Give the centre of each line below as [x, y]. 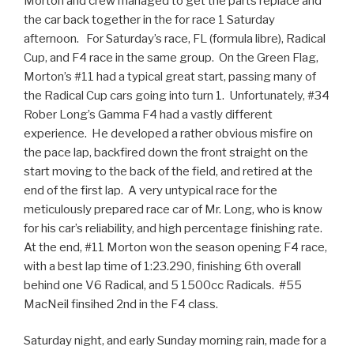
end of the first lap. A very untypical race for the [151, 190]
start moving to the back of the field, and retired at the [168, 171]
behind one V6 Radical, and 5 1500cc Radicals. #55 [163, 285]
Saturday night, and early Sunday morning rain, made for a [175, 341]
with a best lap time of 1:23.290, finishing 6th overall [162, 266]
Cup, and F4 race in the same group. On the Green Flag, [171, 57]
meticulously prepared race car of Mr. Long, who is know [173, 209]
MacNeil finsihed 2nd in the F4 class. [121, 304]
